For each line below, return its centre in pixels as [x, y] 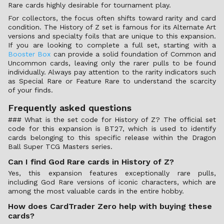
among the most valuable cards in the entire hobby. [96, 191]
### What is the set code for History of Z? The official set [112, 119]
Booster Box [29, 54]
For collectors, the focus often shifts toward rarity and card [112, 18]
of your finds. [30, 90]
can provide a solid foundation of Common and [133, 54]
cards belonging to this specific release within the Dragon [112, 137]
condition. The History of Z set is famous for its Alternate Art [112, 27]
